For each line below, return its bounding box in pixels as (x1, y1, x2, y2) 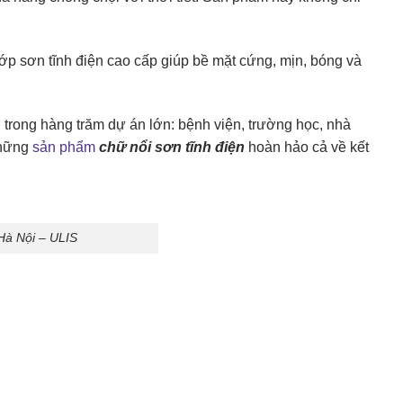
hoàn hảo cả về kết (245, 139, 369, 155)
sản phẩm (32, 139, 95, 155)
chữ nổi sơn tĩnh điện (99, 139, 245, 155)
